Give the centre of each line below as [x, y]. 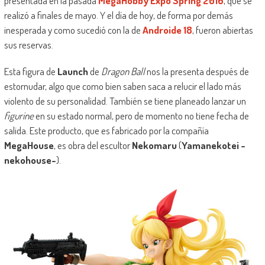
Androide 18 [167, 30]
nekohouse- [30, 160]
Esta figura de [30, 72]
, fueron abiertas [222, 30]
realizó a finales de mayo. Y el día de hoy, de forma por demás [118, 15]
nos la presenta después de [197, 72]
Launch [72, 72]
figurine [19, 116]
